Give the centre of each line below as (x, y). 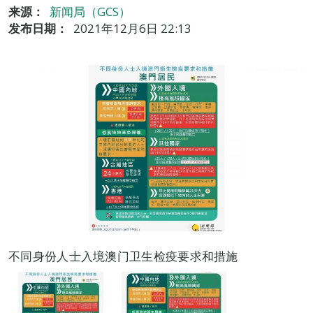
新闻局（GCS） (90, 12)
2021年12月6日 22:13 (132, 28)
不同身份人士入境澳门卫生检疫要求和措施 (123, 256)
